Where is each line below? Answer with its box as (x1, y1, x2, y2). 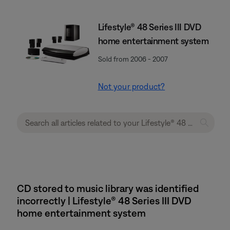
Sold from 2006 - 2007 (98, 55, 168, 63)
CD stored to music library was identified (17, 182, 199, 194)
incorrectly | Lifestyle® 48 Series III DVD (17, 195, 191, 206)
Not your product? (98, 82, 165, 91)
